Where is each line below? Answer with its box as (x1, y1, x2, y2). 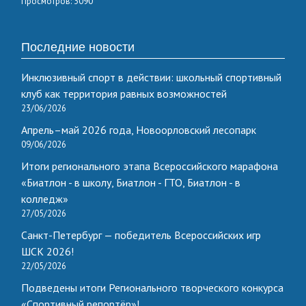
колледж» (21, 192, 68, 206)
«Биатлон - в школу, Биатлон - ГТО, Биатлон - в (21, 176, 240, 190)
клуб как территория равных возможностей (21, 87, 227, 101)
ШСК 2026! (21, 245, 74, 259)
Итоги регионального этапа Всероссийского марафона (21, 159, 278, 173)
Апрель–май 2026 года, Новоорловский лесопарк (21, 123, 256, 137)
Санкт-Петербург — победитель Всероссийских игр (21, 228, 261, 242)
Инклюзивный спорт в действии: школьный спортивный (21, 70, 281, 85)
